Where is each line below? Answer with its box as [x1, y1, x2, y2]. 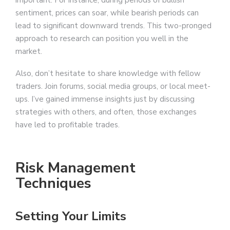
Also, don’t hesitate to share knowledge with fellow [15, 68, 201, 79]
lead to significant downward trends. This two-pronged [15, 20, 212, 31]
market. [15, 46, 42, 56]
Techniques [15, 173, 91, 193]
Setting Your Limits [15, 207, 126, 224]
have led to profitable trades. [15, 119, 120, 130]
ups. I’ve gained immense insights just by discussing [15, 93, 195, 104]
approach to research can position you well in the [15, 33, 188, 44]
